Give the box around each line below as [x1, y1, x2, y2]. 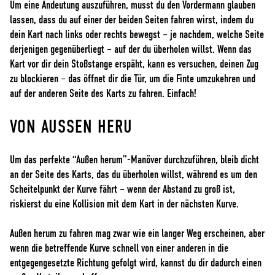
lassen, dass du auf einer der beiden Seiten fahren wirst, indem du [10, 14, 254, 26]
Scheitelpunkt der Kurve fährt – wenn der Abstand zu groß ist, [10, 184, 235, 195]
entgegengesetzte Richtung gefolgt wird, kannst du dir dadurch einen [10, 257, 261, 269]
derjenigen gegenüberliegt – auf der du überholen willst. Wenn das [10, 44, 252, 55]
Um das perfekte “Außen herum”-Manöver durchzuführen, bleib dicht [10, 154, 259, 166]
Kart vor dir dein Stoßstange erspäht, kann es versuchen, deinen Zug [10, 58, 258, 70]
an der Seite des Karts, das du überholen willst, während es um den [10, 169, 257, 180]
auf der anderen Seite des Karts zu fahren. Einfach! [10, 88, 196, 99]
